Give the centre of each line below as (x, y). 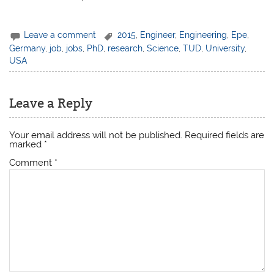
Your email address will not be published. (96, 135)
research (125, 48)
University (225, 48)
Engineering (203, 35)
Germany (28, 48)
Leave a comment (60, 35)
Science (163, 48)
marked (27, 144)
